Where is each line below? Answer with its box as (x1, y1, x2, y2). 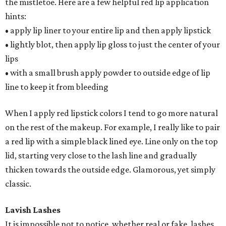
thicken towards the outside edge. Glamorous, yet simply (5, 164, 215, 175)
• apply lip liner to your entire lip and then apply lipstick (5, 25, 211, 35)
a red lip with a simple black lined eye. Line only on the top (5, 136, 218, 146)
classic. (5, 179, 31, 189)
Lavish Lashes (5, 205, 61, 215)
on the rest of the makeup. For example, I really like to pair (5, 122, 220, 132)
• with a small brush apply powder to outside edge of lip (5, 68, 210, 78)
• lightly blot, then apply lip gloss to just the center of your (5, 39, 220, 49)
